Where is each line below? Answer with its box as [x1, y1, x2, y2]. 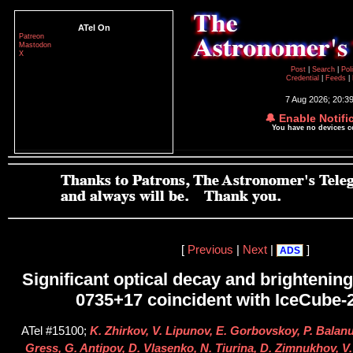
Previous [187, 243, 233, 256]
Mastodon [19, 41, 51, 49]
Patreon [19, 32, 44, 40]
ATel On [77, 23, 110, 32]
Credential [286, 74, 321, 82]
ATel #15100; [21, 325, 90, 338]
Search [311, 65, 337, 73]
